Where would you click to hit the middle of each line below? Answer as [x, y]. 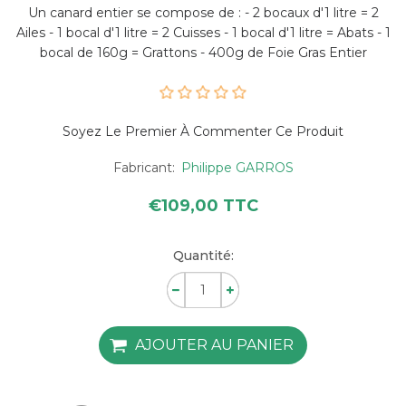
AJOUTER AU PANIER [214, 344]
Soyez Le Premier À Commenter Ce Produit [203, 131]
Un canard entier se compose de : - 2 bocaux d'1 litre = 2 [203, 12]
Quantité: [203, 255]
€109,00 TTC [203, 205]
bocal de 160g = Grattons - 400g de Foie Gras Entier [203, 52]
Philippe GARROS [237, 167]
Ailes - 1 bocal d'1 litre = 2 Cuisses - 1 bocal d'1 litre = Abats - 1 [203, 32]
